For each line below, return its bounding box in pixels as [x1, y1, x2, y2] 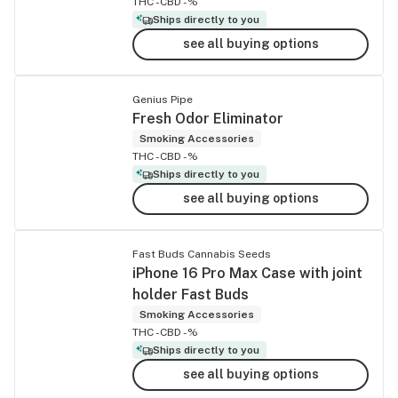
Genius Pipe [132, 92, 193, 106]
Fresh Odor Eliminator [132, 109, 283, 127]
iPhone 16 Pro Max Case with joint [132, 264, 362, 282]
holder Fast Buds [132, 285, 249, 303]
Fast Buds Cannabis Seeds [132, 247, 271, 260]
